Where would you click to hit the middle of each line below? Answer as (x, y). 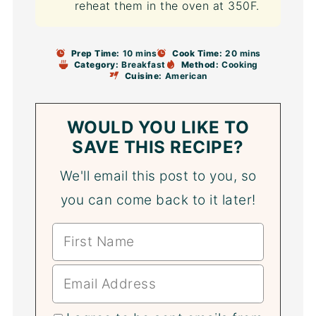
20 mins (243, 53)
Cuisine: (143, 75)
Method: (200, 64)
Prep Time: (95, 53)
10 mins (139, 53)
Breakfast (144, 64)
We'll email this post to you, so (158, 176)
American (186, 75)
